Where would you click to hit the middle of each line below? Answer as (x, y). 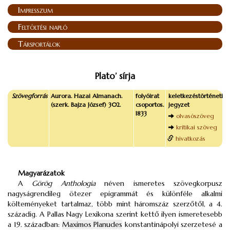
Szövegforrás (30, 96)
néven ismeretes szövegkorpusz (159, 183)
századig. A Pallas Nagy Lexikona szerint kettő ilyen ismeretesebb (115, 214)
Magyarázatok (41, 173)
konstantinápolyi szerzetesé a (172, 224)
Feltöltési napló (43, 27)
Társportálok (39, 44)
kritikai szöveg (197, 127)
